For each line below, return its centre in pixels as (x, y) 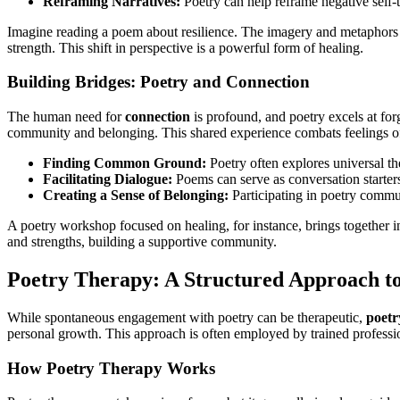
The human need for (66, 117)
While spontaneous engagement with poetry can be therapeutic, (187, 317)
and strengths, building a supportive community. (142, 242)
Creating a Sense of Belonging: (136, 195)
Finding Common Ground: (125, 163)
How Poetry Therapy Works (111, 368)
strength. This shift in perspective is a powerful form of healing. (185, 47)
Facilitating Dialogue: (108, 179)
